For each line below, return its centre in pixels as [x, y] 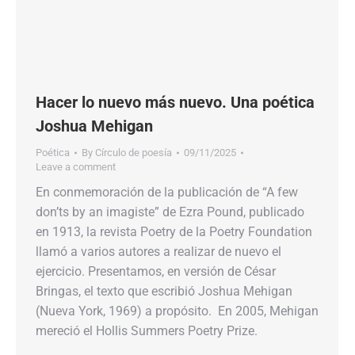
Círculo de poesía [134, 153]
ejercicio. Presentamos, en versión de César [156, 271]
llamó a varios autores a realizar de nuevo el [158, 252]
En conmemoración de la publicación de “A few [167, 192]
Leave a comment [76, 167]
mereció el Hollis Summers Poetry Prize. [147, 331]
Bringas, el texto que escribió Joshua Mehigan [164, 291]
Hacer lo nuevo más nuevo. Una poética [175, 102]
